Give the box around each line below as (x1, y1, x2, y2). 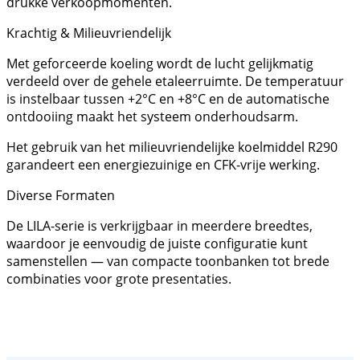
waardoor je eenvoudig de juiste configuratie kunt (6, 234, 308, 252)
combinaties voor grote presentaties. (6, 269, 231, 288)
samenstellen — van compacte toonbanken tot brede (6, 252, 329, 270)
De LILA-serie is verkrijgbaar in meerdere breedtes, (6, 216, 313, 235)
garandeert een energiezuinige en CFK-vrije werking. (6, 155, 320, 174)
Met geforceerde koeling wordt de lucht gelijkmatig (6, 54, 313, 72)
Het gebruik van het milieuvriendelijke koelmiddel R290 (6, 137, 337, 156)
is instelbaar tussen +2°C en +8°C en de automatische (6, 89, 329, 108)
